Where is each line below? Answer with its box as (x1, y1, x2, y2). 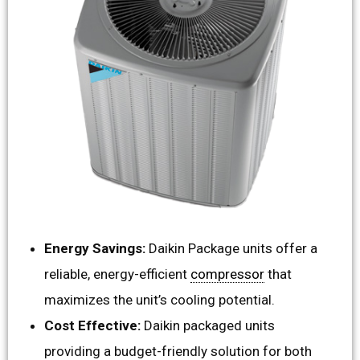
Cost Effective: (44, 317, 141, 333)
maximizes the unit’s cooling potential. (44, 291, 275, 308)
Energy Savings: (44, 239, 149, 256)
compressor (190, 265, 264, 282)
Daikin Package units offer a (149, 239, 317, 256)
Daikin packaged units (141, 317, 275, 333)
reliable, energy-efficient (44, 265, 190, 282)
